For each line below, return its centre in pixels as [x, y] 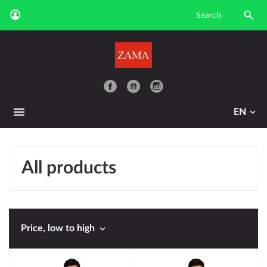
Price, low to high [59, 228]
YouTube [157, 80]
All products [69, 168]
